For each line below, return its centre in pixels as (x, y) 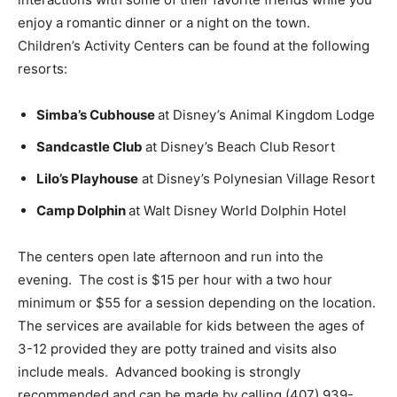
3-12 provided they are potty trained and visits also (177, 348)
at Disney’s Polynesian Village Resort (257, 178)
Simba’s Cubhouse (97, 114)
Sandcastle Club (91, 146)
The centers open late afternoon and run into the (171, 256)
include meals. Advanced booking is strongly (159, 371)
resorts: (43, 68)
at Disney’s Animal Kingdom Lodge (266, 114)
